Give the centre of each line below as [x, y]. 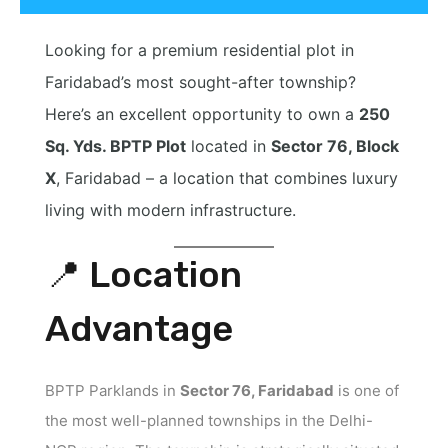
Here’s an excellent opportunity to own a [202, 113]
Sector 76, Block [335, 145]
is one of [366, 390]
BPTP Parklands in [112, 390]
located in [228, 145]
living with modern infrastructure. [170, 209]
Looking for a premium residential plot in [199, 49]
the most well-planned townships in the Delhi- [209, 420]
